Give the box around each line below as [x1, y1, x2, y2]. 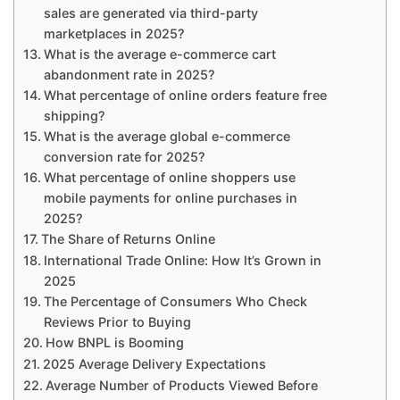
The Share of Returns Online [40, 231, 215, 247]
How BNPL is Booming [45, 335, 184, 351]
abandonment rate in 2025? [43, 67, 215, 83]
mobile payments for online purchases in [43, 190, 297, 206]
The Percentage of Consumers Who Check [43, 294, 307, 310]
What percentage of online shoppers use [43, 170, 296, 186]
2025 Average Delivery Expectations [42, 356, 266, 372]
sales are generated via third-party [43, 5, 258, 21]
